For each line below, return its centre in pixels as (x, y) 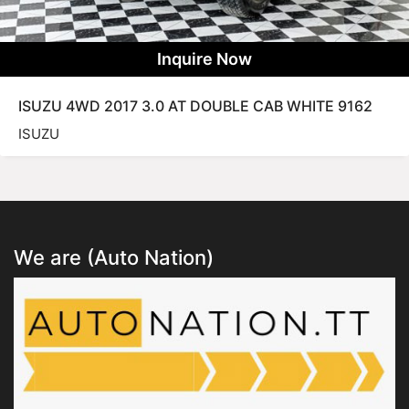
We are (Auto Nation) (114, 258)
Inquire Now (204, 59)
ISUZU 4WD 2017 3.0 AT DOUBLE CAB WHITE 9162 (195, 106)
